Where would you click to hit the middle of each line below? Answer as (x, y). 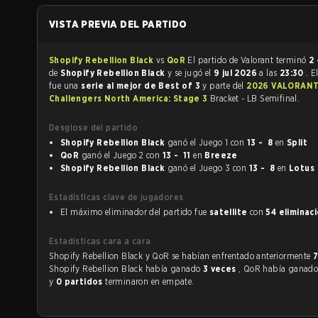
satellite (228, 212)
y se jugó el (190, 73)
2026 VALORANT (259, 86)
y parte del (225, 86)
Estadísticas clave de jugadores (116, 197)
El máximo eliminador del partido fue (135, 212)
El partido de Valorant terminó (292, 60)
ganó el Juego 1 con (238, 142)
